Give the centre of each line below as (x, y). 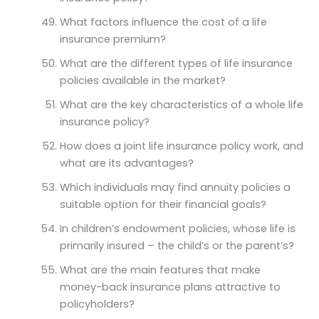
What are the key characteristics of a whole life (181, 104)
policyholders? (97, 304)
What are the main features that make (160, 270)
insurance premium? (113, 39)
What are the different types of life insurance (176, 63)
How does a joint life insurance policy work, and (181, 146)
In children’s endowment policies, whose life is (177, 228)
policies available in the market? (142, 80)
